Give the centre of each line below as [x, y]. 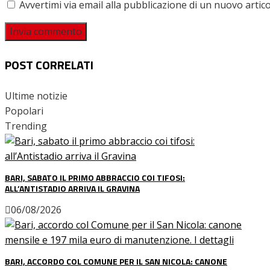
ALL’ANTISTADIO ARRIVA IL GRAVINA [72, 189]
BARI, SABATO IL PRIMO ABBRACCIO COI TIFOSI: [95, 178]
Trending [26, 126]
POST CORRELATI [49, 64]
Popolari [24, 111]
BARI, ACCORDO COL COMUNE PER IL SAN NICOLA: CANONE [116, 262]
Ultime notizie [36, 96]
